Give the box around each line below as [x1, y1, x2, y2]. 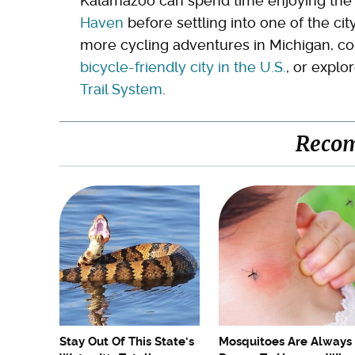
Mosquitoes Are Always [219, 334, 352, 349]
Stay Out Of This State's [59, 334, 194, 349]
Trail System [80, 81, 162, 98]
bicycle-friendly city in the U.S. [80, 59, 286, 76]
